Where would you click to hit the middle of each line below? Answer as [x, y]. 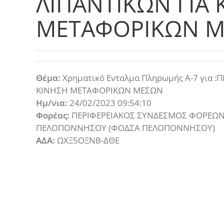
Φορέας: [53, 115]
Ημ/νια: [52, 102]
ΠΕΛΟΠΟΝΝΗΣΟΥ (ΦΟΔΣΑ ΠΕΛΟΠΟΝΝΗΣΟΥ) [125, 127]
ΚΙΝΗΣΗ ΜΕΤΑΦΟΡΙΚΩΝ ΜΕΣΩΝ [99, 90]
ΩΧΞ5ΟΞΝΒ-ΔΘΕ [87, 140]
